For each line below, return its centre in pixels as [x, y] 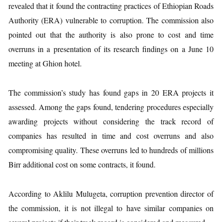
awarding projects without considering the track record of [111, 121]
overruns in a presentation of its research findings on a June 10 [111, 49]
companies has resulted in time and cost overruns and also [111, 136]
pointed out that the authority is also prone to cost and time [111, 34]
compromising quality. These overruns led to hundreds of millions [111, 150]
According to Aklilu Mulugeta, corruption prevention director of [111, 194]
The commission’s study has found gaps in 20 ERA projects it [111, 92]
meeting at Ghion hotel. [45, 63]
